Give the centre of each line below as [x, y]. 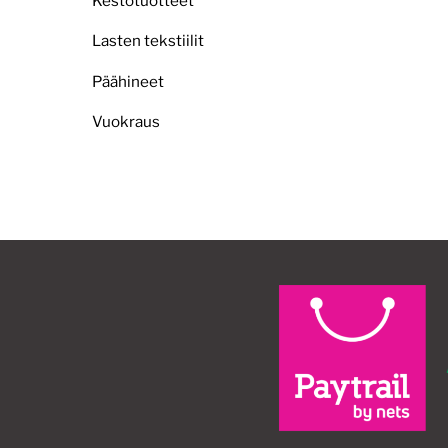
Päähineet [128, 81]
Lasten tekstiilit [148, 41]
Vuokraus [126, 121]
